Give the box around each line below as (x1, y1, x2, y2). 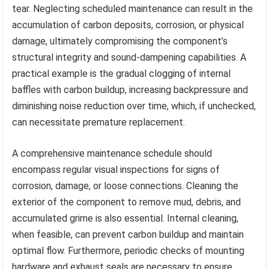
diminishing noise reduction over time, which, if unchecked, (12, 100, 256, 112)
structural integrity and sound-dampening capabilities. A (12, 51, 247, 63)
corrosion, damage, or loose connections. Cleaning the (12, 180, 239, 192)
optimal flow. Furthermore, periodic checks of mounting (12, 244, 245, 256)
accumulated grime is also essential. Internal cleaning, (12, 212, 239, 224)
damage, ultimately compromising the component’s (12, 35, 228, 47)
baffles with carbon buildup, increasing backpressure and (12, 83, 249, 95)
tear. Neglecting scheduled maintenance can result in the (12, 2, 253, 14)
